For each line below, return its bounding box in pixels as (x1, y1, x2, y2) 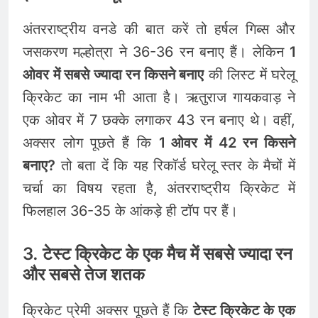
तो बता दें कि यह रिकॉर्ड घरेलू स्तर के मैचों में (55, 156, 295, 174)
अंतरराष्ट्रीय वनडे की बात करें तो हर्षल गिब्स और (23, 20, 295, 38)
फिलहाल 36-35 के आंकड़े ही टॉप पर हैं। (23, 202, 238, 219)
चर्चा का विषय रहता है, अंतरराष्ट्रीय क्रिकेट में (23, 179, 295, 197)
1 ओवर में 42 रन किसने (158, 133, 295, 151)
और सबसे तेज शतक (23, 263, 145, 285)
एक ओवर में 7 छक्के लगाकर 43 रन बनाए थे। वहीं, (23, 111, 295, 128)
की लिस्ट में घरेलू (204, 65, 295, 83)
